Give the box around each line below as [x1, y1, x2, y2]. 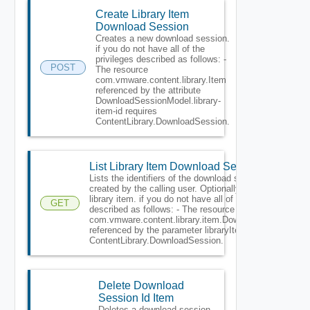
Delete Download [98, 279, 184, 291]
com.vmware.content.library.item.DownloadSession [89, 214, 293, 225]
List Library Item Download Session [89, 160, 263, 172]
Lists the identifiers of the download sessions [89, 172, 270, 183]
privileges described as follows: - [95, 53, 226, 64]
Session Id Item [98, 291, 174, 304]
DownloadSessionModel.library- [95, 95, 221, 106]
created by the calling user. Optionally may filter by [89, 183, 293, 194]
